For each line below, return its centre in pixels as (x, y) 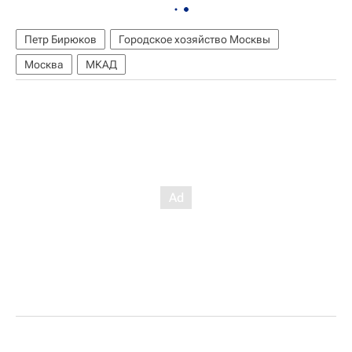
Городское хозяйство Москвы (194, 39)
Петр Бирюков (60, 39)
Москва (44, 64)
